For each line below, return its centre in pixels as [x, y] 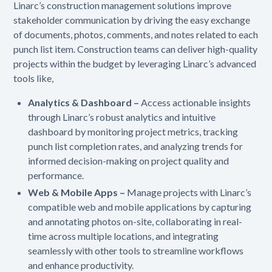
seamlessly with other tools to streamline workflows [136, 250]
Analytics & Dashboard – [85, 102]
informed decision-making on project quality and [129, 160]
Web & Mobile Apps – [78, 192]
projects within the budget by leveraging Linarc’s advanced [135, 63]
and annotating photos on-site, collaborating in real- [135, 221]
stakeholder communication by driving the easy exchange [132, 19]
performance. [56, 175]
